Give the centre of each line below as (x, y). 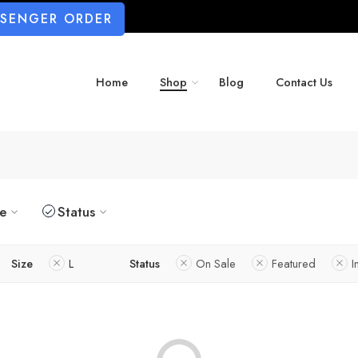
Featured (294, 263)
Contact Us (304, 82)
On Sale (216, 263)
